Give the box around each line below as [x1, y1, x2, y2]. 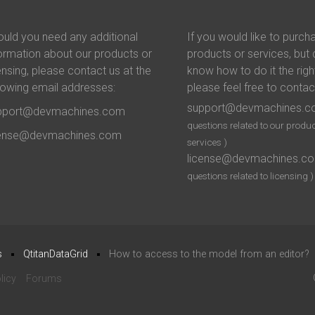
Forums [26, 273, 62, 284]
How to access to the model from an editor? [109, 248, 309, 260]
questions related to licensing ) [187, 170, 314, 181]
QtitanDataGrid [23, 248, 88, 260]
